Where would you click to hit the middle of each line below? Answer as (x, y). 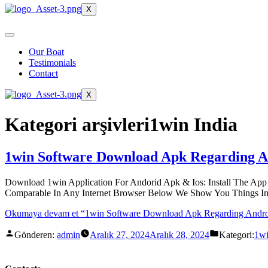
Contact (43, 73)
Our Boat (46, 52)
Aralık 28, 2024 (179, 234)
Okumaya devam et (42, 213)
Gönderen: (36, 234)
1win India (194, 125)
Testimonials (52, 63)
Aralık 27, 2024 (120, 234)
